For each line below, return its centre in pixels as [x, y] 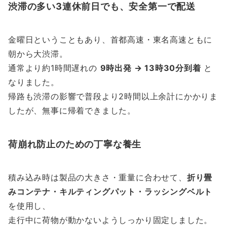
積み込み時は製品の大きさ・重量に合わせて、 [98, 178]
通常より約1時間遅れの [54, 68]
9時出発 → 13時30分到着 [150, 68]
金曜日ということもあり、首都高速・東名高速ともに [110, 40]
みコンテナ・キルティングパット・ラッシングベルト [110, 192]
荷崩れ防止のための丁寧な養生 [75, 144]
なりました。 [34, 82]
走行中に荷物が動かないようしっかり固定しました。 [110, 220]
